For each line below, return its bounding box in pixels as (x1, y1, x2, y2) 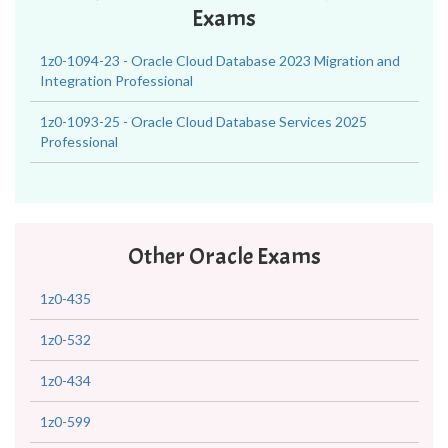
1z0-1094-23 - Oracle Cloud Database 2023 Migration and (40, 52, 400, 69)
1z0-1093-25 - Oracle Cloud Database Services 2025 (40, 113, 367, 130)
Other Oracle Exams (127, 241, 321, 271)
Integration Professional (40, 72, 193, 89)
